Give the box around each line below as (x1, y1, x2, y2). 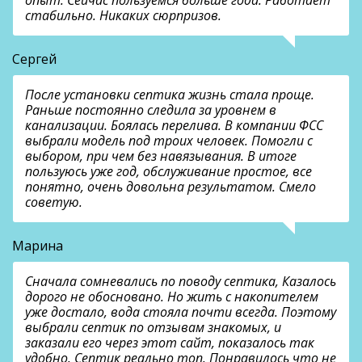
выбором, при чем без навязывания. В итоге (25, 147, 297, 166)
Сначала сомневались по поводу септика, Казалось (25, 272, 336, 291)
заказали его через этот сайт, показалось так (25, 334, 314, 352)
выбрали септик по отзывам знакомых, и (25, 318, 281, 337)
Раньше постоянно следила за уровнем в (25, 101, 276, 120)
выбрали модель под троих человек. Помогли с (25, 132, 313, 150)
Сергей (12, 50, 57, 69)
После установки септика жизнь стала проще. (25, 86, 314, 104)
